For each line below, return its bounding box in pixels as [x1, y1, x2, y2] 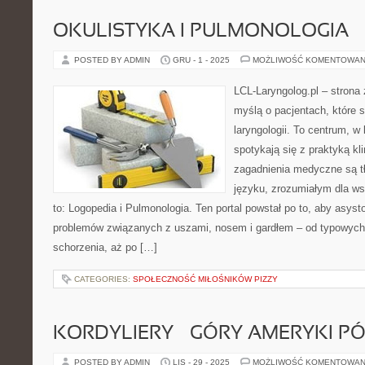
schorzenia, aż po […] [53, 241, 157, 253]
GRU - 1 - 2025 [173, 55, 230, 64]
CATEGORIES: [74, 275, 133, 284]
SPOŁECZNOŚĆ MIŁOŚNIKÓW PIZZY [133, 275, 278, 284]
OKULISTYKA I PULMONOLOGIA [53, 23, 349, 41]
